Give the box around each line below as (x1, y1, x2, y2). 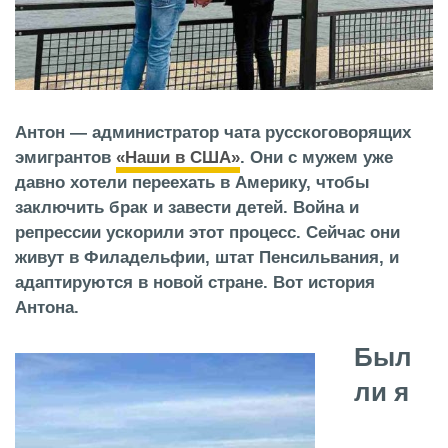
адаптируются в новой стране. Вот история (15, 272, 375, 292)
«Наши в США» (116, 147, 240, 167)
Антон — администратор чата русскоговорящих (15, 122, 411, 142)
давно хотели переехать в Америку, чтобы (15, 172, 370, 192)
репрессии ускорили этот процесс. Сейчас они (15, 222, 400, 242)
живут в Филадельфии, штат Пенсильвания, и (15, 247, 399, 267)
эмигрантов (15, 147, 116, 167)
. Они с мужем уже (240, 147, 393, 167)
